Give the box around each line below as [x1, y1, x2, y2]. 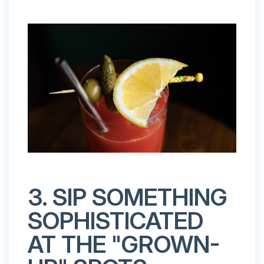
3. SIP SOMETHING [28, 182, 227, 212]
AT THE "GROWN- [28, 229, 220, 259]
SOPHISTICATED [28, 206, 203, 235]
